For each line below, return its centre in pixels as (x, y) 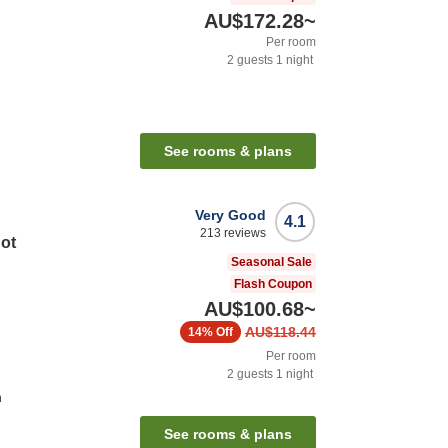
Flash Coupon (273, 284)
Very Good (230, 215)
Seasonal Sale (271, 262)
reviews (243, 233)
